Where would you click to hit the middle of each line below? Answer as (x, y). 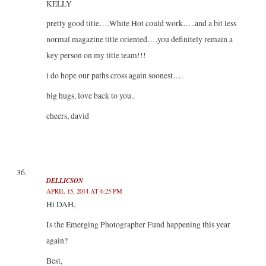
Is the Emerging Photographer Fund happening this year (138, 225)
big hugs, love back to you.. (90, 96)
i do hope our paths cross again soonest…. (114, 76)
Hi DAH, (61, 205)
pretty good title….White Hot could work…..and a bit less (141, 23)
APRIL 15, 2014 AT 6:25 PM (84, 191)
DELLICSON (64, 181)
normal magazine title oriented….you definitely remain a (139, 39)
